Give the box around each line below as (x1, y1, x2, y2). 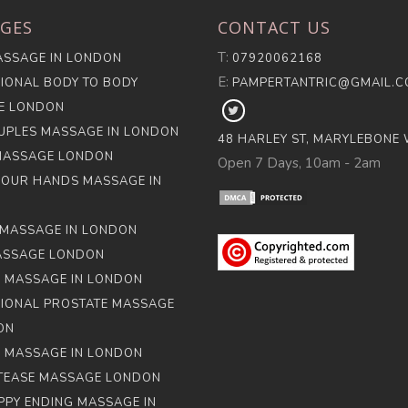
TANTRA (238, 144, 289, 160)
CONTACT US (217, 16, 331, 38)
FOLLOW (238, 102, 294, 118)
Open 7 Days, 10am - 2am (217, 154, 381, 172)
